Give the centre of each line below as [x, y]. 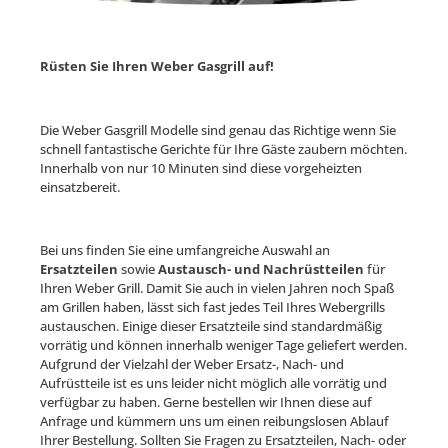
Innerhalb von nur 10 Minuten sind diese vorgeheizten [201, 167]
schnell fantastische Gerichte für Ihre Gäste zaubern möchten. [223, 148]
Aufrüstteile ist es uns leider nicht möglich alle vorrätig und [213, 383]
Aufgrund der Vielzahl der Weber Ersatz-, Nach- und [192, 364]
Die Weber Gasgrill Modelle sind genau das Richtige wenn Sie [218, 129]
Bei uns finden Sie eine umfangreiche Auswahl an [185, 250]
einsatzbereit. [80, 186]
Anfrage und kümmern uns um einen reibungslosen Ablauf [214, 421]
